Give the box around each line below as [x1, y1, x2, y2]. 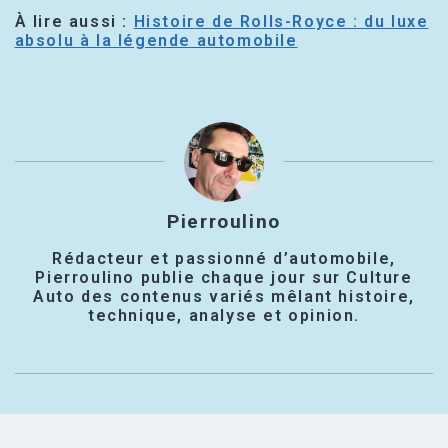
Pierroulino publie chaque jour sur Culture [35, 268, 413, 288]
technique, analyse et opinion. [87, 306, 360, 326]
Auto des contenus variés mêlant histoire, [33, 287, 415, 307]
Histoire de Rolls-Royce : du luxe [133, 12, 429, 32]
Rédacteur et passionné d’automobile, [52, 249, 396, 269]
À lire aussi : [14, 12, 134, 32]
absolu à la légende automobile [14, 31, 298, 51]
